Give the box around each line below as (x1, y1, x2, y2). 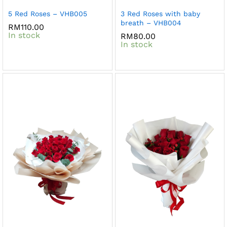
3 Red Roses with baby (120, 9, 200, 18)
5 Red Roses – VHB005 (8, 9, 87, 18)
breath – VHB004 (120, 18, 181, 27)
